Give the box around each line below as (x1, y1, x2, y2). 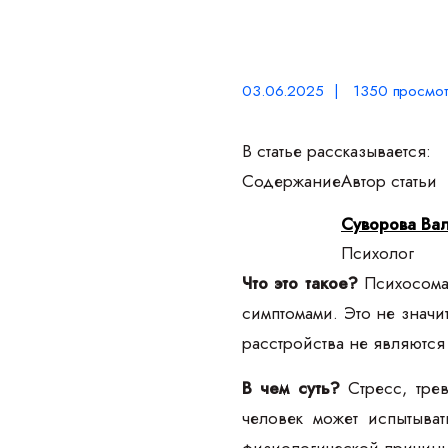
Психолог (341, 240, 414, 265)
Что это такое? (242, 270, 358, 295)
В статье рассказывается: (242, 138, 431, 163)
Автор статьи (341, 168, 437, 193)
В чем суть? (242, 375, 340, 400)
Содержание (242, 168, 341, 193)
